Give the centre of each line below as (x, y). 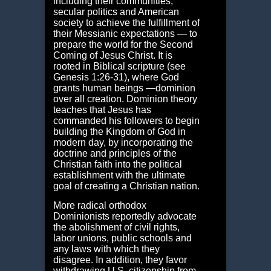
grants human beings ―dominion (124, 88)
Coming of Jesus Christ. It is (113, 56)
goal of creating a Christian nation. (126, 186)
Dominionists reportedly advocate (125, 217)
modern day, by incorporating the (123, 143)
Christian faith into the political (117, 165)
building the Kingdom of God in (119, 132)
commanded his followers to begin (126, 121)
